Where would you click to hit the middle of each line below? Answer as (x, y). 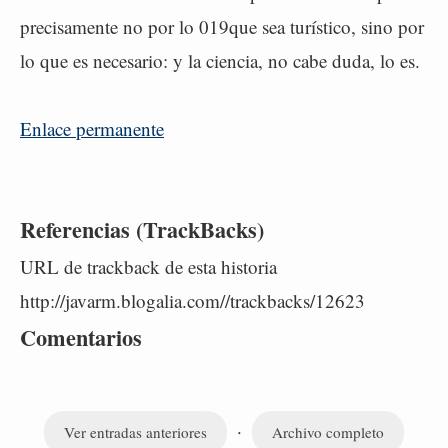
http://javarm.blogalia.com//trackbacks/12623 (192, 300)
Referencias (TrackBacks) (142, 229)
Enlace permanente (92, 128)
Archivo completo (328, 432)
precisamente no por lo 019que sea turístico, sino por (222, 26)
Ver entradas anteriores (135, 432)
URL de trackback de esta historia (148, 266)
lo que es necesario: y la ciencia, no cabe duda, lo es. (220, 60)
